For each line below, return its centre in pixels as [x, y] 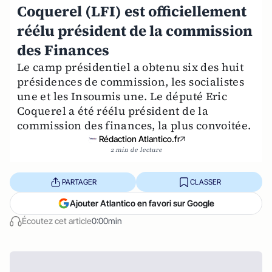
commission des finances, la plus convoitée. [134, 125]
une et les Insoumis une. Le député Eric [122, 96]
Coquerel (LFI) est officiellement [132, 11]
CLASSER [205, 182]
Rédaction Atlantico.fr [140, 139]
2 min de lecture [136, 150]
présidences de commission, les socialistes [131, 82]
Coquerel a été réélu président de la [113, 111]
